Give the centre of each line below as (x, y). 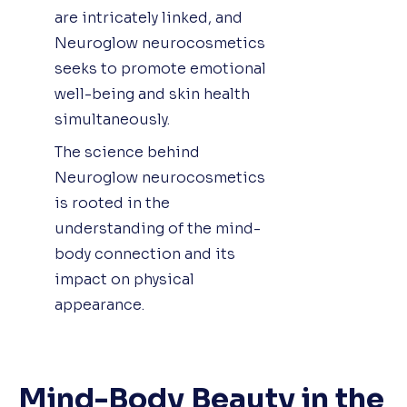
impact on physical (124, 279)
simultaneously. (112, 119)
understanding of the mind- (158, 228)
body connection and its (145, 253)
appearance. (99, 304)
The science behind (127, 152)
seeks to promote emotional (160, 68)
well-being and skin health (152, 94)
